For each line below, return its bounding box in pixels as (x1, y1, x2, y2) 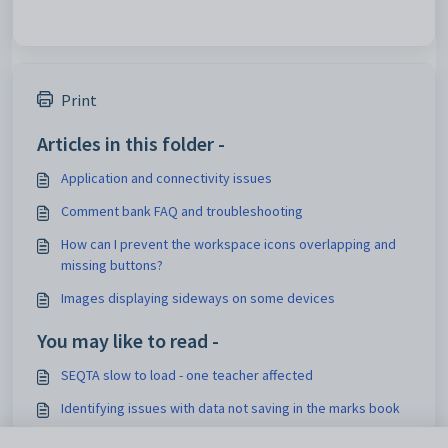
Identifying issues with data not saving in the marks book (61, 399, 400, 417)
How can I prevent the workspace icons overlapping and (61, 235, 396, 253)
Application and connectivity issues (61, 169, 272, 187)
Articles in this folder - (37, 131, 225, 156)
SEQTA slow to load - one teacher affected (61, 366, 313, 384)
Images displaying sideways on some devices (61, 289, 335, 307)
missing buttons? (61, 256, 163, 274)
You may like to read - (37, 328, 219, 353)
